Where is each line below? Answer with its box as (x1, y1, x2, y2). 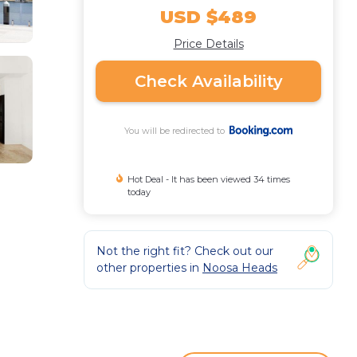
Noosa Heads (202, 261, 277, 275)
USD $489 (160, 6, 257, 28)
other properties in (96, 261, 202, 275)
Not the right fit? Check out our (96, 244, 273, 258)
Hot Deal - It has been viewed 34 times (127, 174, 291, 185)
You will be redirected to (124, 125, 229, 136)
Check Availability (134, 72, 283, 91)
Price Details (173, 37, 244, 51)
